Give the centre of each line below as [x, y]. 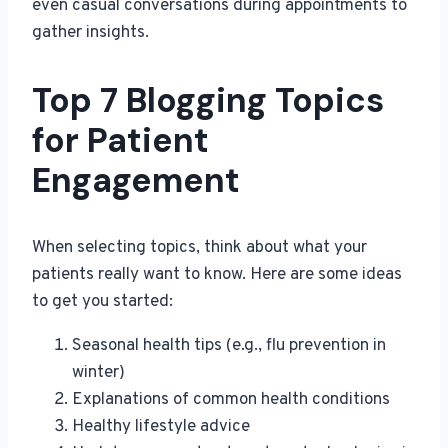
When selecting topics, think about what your [199, 248]
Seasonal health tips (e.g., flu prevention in [229, 346]
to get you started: [102, 302]
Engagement [136, 181]
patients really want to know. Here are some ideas [217, 275]
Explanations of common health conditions [231, 400]
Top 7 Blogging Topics [208, 101]
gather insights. [90, 33]
